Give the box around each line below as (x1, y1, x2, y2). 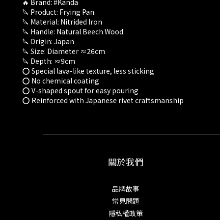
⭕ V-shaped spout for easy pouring (22, 85, 138, 96)
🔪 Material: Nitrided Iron (22, 17, 102, 27)
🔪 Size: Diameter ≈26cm (22, 46, 105, 56)
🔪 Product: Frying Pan (22, 7, 94, 17)
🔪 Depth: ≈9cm (22, 56, 75, 66)
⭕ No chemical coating (22, 76, 99, 86)
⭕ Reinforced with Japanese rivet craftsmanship (22, 95, 184, 106)
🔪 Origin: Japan (22, 36, 74, 47)
